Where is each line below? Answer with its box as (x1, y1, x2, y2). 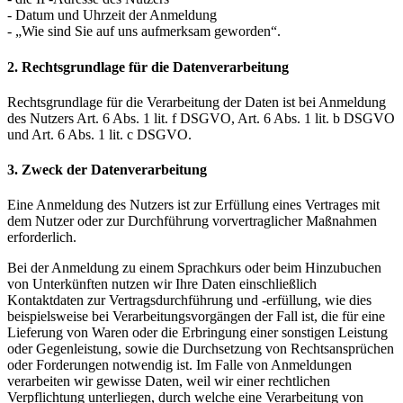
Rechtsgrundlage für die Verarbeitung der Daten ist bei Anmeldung (7, 94, 386, 110)
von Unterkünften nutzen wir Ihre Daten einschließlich (7, 276, 317, 292)
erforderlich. (7, 229, 76, 246)
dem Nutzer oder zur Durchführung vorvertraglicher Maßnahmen (7, 213, 377, 229)
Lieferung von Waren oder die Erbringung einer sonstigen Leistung (7, 325, 388, 341)
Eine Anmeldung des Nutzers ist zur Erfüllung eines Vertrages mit (7, 197, 380, 213)
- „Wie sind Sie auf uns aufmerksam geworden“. (7, 23, 281, 40)
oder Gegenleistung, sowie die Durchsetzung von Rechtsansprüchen (7, 341, 394, 357)
